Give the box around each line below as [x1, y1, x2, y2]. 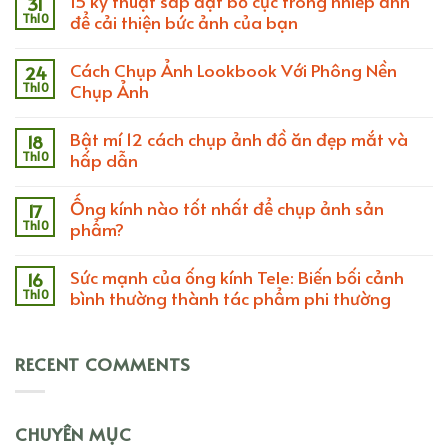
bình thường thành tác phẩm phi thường [70, 284, 391, 310]
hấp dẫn [70, 146, 138, 172]
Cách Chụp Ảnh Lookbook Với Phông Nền [70, 56, 397, 82]
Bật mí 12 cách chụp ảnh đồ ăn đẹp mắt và [70, 125, 408, 151]
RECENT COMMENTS [15, 351, 192, 377]
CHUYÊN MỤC [15, 420, 132, 446]
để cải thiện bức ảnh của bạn [70, 8, 298, 34]
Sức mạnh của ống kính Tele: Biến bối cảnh [70, 263, 404, 289]
